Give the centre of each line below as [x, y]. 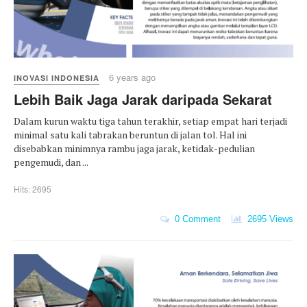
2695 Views [268, 219]
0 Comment [195, 219]
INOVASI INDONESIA [57, 78]
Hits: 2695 [33, 189]
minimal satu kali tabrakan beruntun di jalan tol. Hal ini [130, 135]
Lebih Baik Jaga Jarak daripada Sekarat [143, 99]
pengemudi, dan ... [51, 162]
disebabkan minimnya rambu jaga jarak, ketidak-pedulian [134, 149]
